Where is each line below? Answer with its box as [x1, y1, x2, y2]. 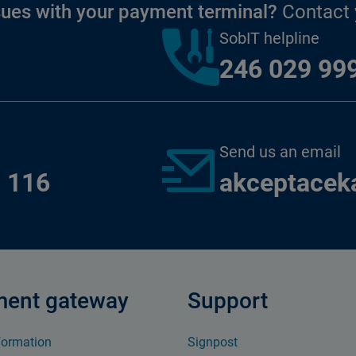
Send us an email [219, 142, 341, 161]
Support [188, 288, 268, 314]
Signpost [188, 335, 238, 350]
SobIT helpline [219, 29, 319, 48]
